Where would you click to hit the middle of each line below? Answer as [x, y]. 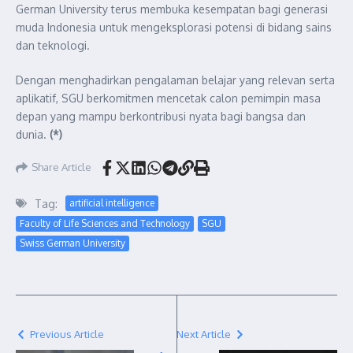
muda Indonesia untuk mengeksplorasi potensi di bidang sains [174, 27]
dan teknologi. [53, 45]
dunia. [33, 134]
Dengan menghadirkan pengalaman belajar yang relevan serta [175, 80]
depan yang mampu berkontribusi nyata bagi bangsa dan [161, 116]
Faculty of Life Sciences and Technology [105, 223]
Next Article [204, 334]
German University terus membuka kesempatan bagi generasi [172, 9]
